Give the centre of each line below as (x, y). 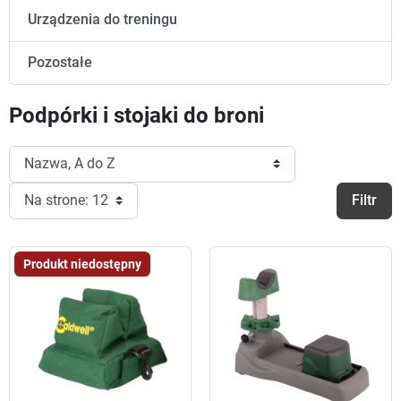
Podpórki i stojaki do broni (137, 115)
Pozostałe (60, 62)
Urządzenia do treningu (102, 19)
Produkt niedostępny (82, 264)
